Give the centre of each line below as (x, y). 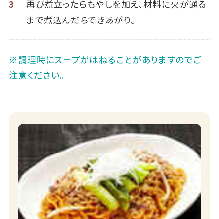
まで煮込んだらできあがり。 (81, 20)
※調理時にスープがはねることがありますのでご (105, 59)
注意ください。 (37, 75)
